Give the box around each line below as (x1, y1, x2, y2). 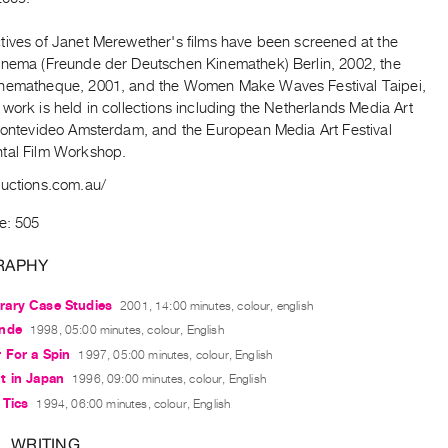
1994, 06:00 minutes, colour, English (36, 396, 231, 411)
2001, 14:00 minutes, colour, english (120, 298, 313, 313)
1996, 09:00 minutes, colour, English (72, 372, 266, 387)
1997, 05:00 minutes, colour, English (78, 347, 273, 362)
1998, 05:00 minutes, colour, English (29, 323, 224, 338)
